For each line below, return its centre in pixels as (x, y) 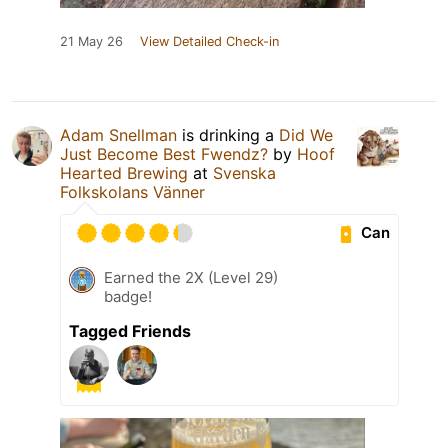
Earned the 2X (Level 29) (191, 277)
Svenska (244, 172)
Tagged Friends (130, 330)
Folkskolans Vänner (132, 191)
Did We (306, 134)
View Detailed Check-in (209, 41)
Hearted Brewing (124, 172)
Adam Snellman (118, 134)
